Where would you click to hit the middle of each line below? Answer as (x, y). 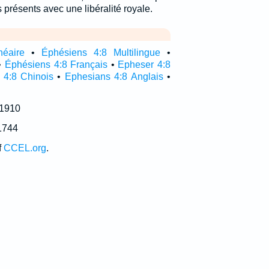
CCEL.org (25, 148)
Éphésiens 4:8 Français (56, 65)
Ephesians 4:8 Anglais (114, 77)
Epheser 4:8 (144, 65)
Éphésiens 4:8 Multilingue (101, 53)
